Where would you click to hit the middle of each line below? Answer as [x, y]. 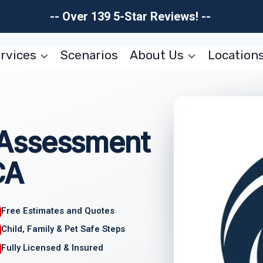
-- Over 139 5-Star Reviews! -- [131, 16]
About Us [156, 55]
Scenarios [90, 55]
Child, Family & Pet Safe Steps [63, 229]
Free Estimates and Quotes [58, 210]
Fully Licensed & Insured [53, 248]
